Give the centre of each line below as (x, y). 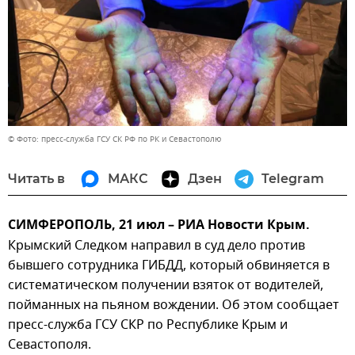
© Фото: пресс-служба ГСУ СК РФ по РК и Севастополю (115, 139)
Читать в (36, 178)
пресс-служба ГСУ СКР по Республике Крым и (148, 324)
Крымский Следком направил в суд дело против (157, 245)
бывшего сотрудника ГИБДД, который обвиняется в (169, 265)
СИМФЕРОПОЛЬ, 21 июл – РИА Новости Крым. (159, 225)
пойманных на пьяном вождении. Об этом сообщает (174, 305)
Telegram (293, 178)
